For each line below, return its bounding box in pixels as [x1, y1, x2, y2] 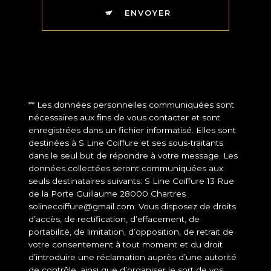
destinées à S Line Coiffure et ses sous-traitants [28, 137, 223, 148]
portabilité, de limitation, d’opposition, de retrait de [28, 226, 233, 237]
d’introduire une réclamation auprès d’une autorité [28, 252, 237, 262]
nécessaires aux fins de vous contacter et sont [28, 112, 220, 122]
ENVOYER [125, 8, 171, 18]
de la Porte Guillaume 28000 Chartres [28, 188, 186, 198]
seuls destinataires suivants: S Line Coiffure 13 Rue [28, 175, 234, 186]
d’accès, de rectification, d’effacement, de [28, 214, 200, 224]
